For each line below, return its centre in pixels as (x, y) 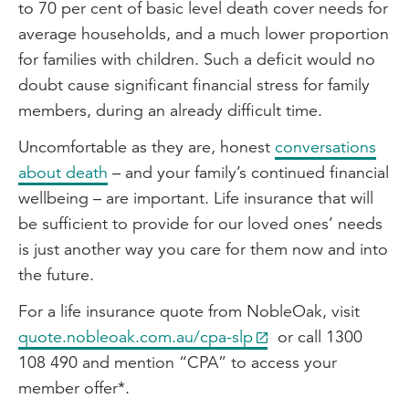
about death (63, 173)
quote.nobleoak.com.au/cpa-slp (136, 337)
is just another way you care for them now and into (203, 249)
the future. (56, 275)
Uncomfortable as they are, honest (147, 147)
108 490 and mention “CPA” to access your (178, 362)
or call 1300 (318, 337)
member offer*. (74, 388)
